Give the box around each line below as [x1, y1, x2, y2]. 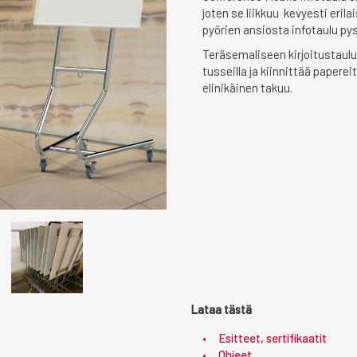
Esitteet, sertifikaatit [218, 331, 327, 345]
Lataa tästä [190, 302, 252, 316]
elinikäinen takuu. [202, 80, 292, 95]
